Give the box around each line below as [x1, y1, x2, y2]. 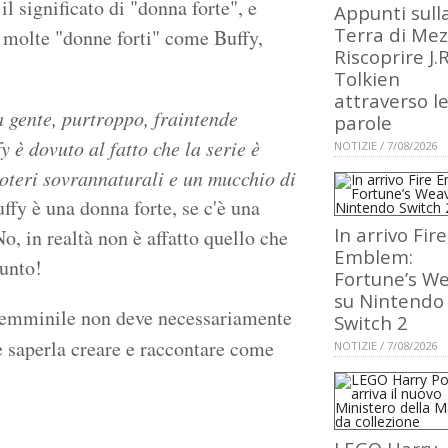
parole [334, 110, 392, 136]
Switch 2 [334, 310, 408, 336]
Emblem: [334, 244, 413, 270]
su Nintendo [334, 288, 444, 314]
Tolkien [334, 66, 400, 92]
